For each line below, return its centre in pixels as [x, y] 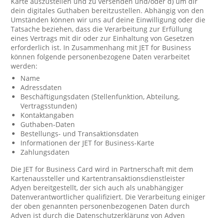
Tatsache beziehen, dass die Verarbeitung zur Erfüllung [102, 29]
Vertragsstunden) [49, 106]
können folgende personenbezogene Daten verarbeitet [100, 57]
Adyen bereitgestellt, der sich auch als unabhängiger [97, 188]
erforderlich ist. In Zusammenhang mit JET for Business [101, 47]
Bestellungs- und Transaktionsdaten [80, 134]
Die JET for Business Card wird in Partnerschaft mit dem [102, 169]
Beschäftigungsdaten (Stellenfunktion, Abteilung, [100, 97]
